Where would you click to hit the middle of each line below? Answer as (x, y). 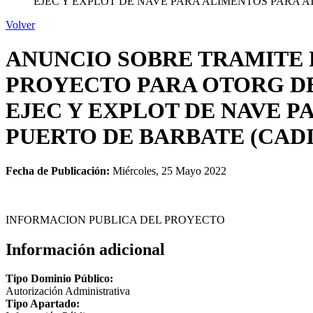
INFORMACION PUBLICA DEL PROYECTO (115, 219)
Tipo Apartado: (43, 304)
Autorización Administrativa (68, 291)
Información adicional (85, 249)
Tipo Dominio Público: (59, 279)
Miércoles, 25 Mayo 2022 (168, 170)
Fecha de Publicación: (58, 170)
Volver (20, 24)
